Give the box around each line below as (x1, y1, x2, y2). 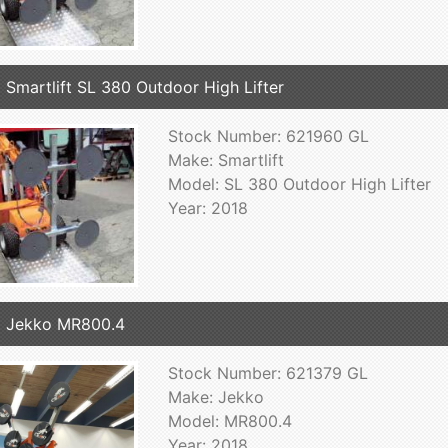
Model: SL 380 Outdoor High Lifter (167, 174, 431, 195)
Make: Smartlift (167, 150, 284, 171)
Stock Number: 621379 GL (167, 363, 368, 384)
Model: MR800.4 (167, 411, 292, 432)
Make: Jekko (167, 387, 264, 408)
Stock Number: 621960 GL (167, 126, 369, 147)
